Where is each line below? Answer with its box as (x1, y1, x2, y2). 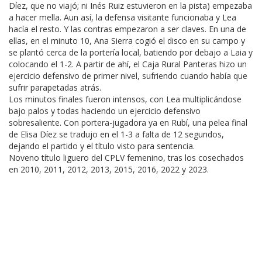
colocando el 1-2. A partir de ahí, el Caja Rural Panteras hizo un (9, 58, 247, 70)
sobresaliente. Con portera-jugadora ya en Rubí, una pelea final (9, 116, 247, 128)
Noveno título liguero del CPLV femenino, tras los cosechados (9, 151, 244, 163)
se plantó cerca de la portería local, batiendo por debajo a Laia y (9, 46, 253, 58)
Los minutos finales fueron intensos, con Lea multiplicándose (9, 93, 242, 105)
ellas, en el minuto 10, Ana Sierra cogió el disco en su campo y (9, 35, 245, 46)
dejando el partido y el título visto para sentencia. (9, 140, 195, 151)
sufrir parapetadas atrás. (9, 81, 101, 93)
